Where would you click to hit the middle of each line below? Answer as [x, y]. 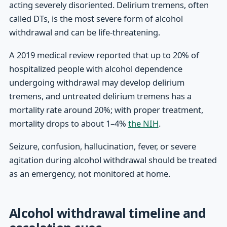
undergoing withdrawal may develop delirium [97, 82]
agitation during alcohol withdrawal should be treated [113, 160]
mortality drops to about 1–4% [68, 123]
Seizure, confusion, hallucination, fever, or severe [102, 146]
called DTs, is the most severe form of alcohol [96, 18]
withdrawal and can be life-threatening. [84, 32]
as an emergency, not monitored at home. [89, 173]
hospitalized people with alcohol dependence [96, 68]
